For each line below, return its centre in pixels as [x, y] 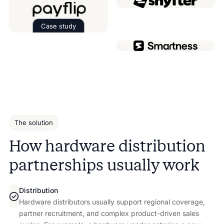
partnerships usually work [104, 165]
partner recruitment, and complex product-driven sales [109, 213]
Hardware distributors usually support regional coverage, [112, 201]
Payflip [171, 39]
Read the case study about [108, 39]
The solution [33, 122]
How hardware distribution [107, 146]
